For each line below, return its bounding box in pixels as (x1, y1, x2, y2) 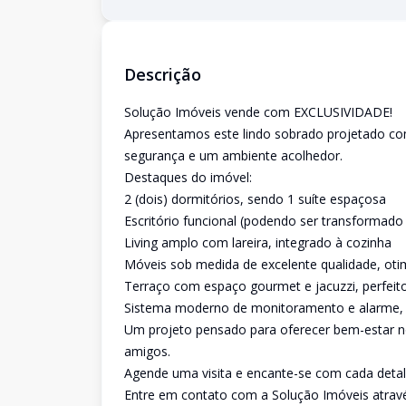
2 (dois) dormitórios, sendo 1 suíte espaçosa (124, 190, 386, 208)
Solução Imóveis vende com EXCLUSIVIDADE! (124, 103, 392, 121)
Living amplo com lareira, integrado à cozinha (124, 234, 391, 251)
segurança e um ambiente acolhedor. (124, 147, 343, 164)
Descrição (124, 63, 201, 85)
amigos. (124, 343, 170, 360)
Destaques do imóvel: (124, 169, 252, 186)
